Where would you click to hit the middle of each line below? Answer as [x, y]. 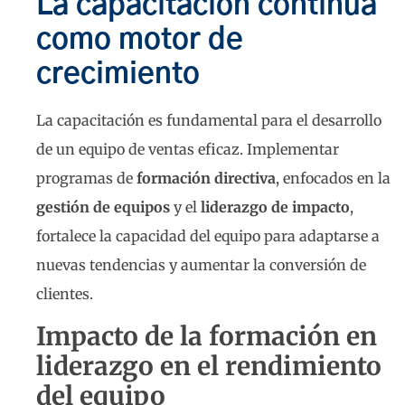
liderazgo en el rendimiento [209, 366]
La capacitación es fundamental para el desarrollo [209, 121]
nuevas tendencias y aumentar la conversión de [201, 265]
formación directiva [206, 179]
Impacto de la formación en [207, 336]
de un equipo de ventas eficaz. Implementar [188, 150]
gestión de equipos [103, 207]
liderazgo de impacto [275, 207]
